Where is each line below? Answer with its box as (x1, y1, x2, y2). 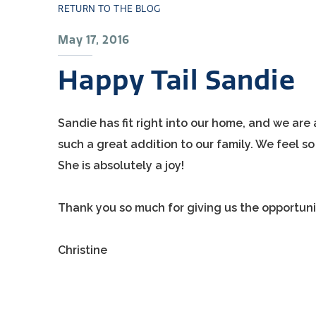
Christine (58, 243, 111, 257)
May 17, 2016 (58, 33, 130, 47)
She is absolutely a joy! (58, 159, 188, 172)
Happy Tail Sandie (58, 64, 296, 97)
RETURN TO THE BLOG (58, 4, 161, 14)
